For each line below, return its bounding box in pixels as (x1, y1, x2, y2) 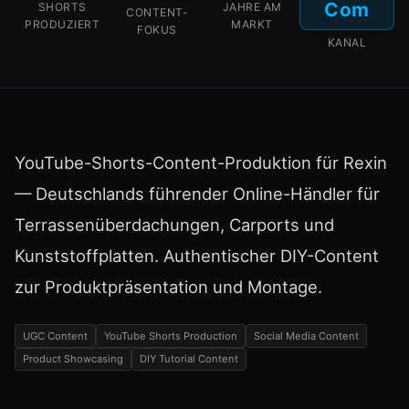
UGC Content (23, 329, 88, 342)
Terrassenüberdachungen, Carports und (15, 215, 334, 236)
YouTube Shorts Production (104, 329, 237, 342)
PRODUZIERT (25, 17, 100, 32)
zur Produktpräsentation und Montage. (15, 277, 322, 298)
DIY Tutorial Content (140, 351, 238, 365)
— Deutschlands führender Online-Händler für (15, 184, 380, 204)
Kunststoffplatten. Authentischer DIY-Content (15, 246, 379, 267)
